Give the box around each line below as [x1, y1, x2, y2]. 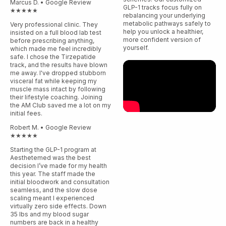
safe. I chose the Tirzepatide [10, 53, 96, 61]
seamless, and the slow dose [10, 186, 97, 194]
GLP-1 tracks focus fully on [123, 3, 202, 11]
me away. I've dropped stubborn [10, 69, 106, 77]
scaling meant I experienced [10, 194, 94, 202]
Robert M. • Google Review [10, 124, 91, 132]
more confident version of [123, 35, 201, 43]
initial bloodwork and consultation [10, 178, 109, 186]
